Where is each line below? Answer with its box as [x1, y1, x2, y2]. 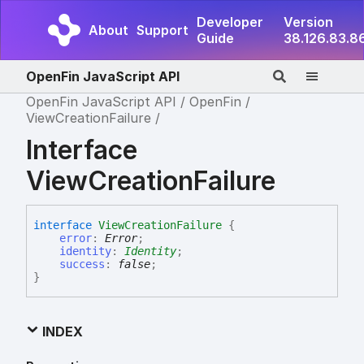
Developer [197, 14, 263, 30]
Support [136, 22, 188, 38]
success [59, 258, 105, 271]
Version [284, 14, 333, 30]
